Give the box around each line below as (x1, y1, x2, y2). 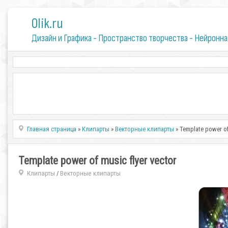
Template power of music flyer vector (18, 154, 176, 167)
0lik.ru (31, 15, 63, 32)
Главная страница (27, 125, 77, 133)
